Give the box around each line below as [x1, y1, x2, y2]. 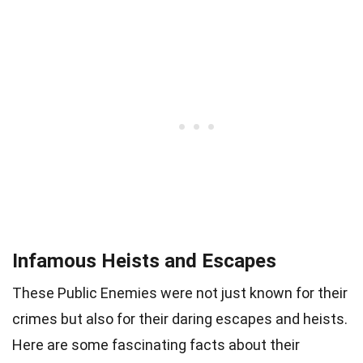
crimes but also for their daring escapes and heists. [12, 310, 348, 327]
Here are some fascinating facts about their [12, 335, 300, 353]
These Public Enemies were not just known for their [12, 284, 348, 301]
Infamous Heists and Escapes [12, 249, 276, 272]
